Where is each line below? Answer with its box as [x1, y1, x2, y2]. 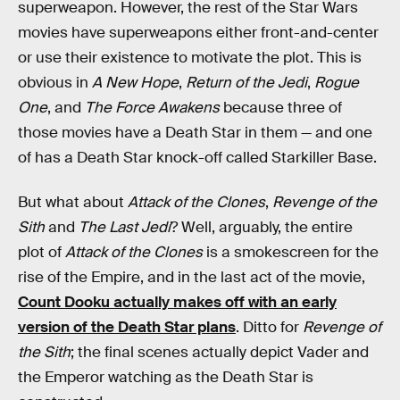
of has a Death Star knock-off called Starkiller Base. [18, 148, 377, 168]
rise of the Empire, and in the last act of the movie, [18, 267, 365, 287]
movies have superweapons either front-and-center [18, 23, 379, 43]
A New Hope [92, 73, 179, 93]
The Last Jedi [79, 217, 171, 237]
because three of [220, 98, 342, 118]
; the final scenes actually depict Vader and [71, 342, 369, 362]
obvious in [18, 73, 92, 93]
